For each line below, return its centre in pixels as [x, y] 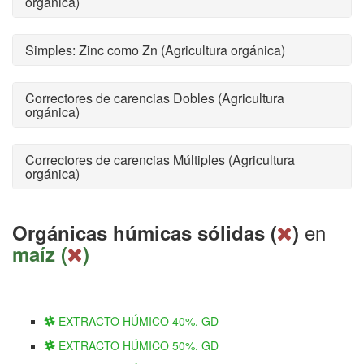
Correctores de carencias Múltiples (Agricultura [160, 160]
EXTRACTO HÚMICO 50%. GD [137, 345]
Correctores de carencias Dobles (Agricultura [155, 98]
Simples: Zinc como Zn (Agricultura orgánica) [155, 50]
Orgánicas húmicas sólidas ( [145, 232]
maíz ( [40, 253]
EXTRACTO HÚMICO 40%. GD [137, 321]
